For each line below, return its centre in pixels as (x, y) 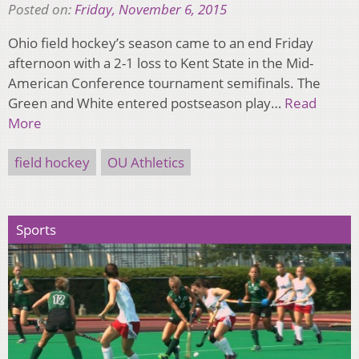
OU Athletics (146, 162)
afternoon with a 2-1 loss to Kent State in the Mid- (161, 63)
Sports (36, 229)
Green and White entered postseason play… (146, 103)
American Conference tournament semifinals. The (164, 83)
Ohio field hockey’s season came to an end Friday (161, 42)
